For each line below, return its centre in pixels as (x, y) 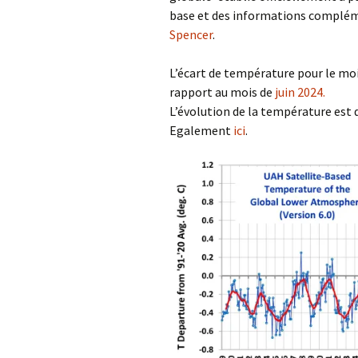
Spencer (191, 34)
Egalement (201, 130)
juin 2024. (300, 91)
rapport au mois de (222, 91)
